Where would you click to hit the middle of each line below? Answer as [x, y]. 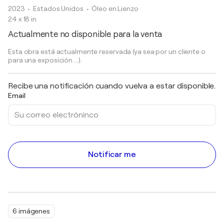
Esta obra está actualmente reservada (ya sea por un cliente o [107, 51]
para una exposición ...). [45, 60]
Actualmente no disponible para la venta [85, 34]
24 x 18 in [22, 19]
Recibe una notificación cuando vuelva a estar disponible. [112, 86]
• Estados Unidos [56, 8]
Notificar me [112, 154]
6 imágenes [31, 211]
